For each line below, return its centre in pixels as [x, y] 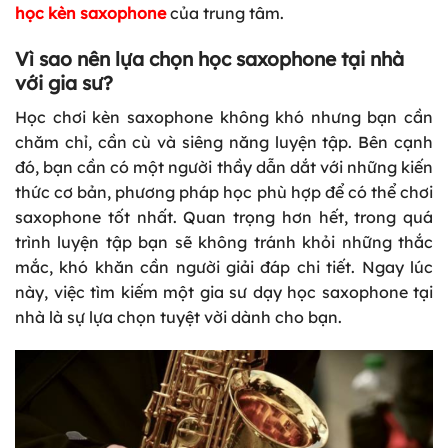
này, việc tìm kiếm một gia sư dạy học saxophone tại [224, 291]
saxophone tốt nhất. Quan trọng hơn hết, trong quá [224, 216]
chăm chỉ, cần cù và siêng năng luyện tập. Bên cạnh [224, 141]
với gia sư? [64, 83]
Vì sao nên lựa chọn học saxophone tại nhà [209, 59]
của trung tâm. [227, 13]
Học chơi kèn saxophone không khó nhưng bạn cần [224, 116]
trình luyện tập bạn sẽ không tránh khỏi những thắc [224, 241]
